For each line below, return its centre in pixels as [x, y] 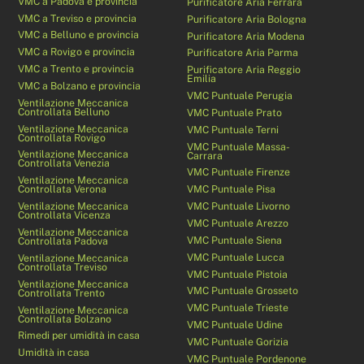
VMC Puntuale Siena [235, 240]
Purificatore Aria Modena [246, 36]
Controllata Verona [63, 189]
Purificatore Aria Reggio [244, 70]
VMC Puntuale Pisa [232, 189]
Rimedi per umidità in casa [79, 336]
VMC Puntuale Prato [235, 112]
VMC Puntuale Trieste [238, 308]
